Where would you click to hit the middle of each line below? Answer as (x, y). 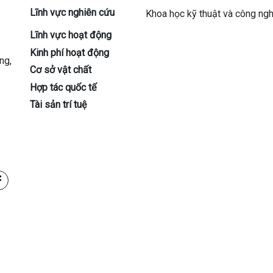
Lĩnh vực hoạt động (71, 35)
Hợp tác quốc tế (63, 87)
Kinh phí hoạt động (69, 52)
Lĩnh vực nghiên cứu (72, 12)
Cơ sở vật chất (61, 70)
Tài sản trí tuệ (58, 105)
